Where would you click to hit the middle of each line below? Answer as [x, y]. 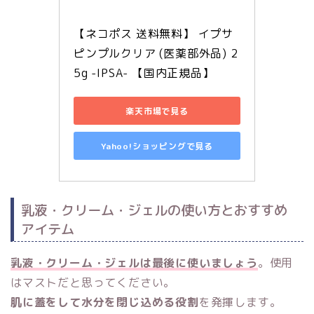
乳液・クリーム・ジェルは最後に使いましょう [134, 262]
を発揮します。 [240, 302]
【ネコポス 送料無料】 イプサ [154, 34]
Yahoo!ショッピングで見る [157, 146]
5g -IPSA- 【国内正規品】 [144, 73]
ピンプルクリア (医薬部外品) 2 [156, 54]
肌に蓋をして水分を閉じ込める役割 [105, 302]
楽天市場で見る [157, 111]
